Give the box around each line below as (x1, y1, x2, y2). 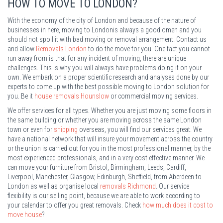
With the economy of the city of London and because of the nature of (7, 16, 196, 24)
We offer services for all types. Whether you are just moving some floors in (7, 106, 212, 114)
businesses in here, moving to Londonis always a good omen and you (7, 25, 202, 34)
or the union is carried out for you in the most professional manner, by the (7, 144, 211, 152)
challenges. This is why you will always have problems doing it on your (7, 63, 202, 72)
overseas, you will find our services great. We (78, 125, 202, 133)
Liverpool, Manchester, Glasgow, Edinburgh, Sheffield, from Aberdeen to (7, 172, 202, 181)
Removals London (36, 44, 87, 53)
